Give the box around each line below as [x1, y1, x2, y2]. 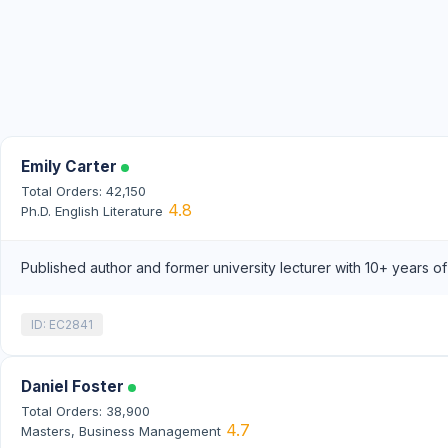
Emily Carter [21, 156, 121, 176]
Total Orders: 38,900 [21, 402, 150, 419]
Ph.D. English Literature [21, 202, 163, 219]
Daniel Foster [21, 376, 128, 396]
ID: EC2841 [31, 317, 93, 332]
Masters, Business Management [21, 422, 221, 439]
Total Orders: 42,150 [21, 182, 146, 199]
